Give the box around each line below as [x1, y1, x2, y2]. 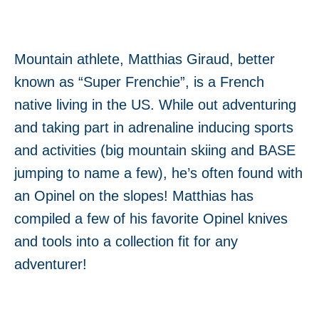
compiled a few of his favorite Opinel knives [14, 211, 288, 226]
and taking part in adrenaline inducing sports [14, 120, 293, 135]
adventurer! [14, 256, 87, 272]
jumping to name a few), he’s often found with [14, 165, 303, 181]
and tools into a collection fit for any [14, 234, 238, 249]
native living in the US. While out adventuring [14, 97, 296, 113]
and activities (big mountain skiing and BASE [14, 142, 296, 158]
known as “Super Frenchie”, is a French [14, 74, 264, 90]
